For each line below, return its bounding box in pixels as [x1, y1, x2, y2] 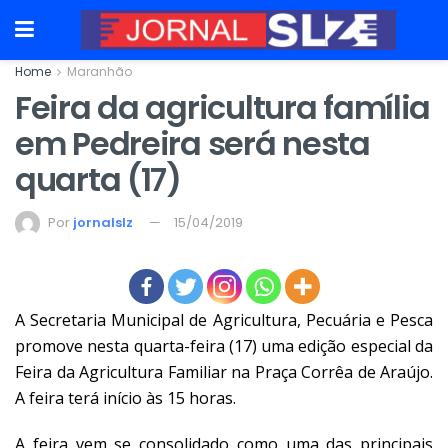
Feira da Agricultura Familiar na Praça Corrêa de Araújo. [15, 360, 433, 383]
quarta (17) [15, 157, 181, 202]
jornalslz [73, 212, 133, 232]
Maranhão [67, 63, 132, 80]
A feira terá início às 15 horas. [15, 386, 236, 409]
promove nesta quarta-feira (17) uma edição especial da [15, 334, 433, 357]
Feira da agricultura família [15, 85, 431, 130]
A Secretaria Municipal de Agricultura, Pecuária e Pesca [15, 308, 433, 331]
